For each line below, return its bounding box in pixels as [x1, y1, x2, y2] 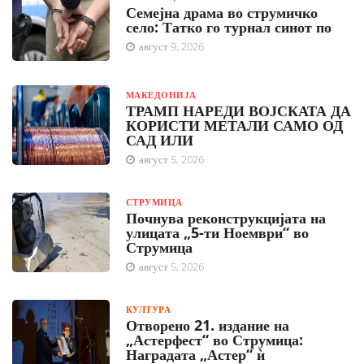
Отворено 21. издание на [126, 315, 289, 336]
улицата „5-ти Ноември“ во [126, 223, 309, 243]
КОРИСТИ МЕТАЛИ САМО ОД [126, 115, 343, 136]
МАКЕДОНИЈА [126, 89, 197, 102]
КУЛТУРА [126, 303, 171, 316]
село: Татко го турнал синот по [126, 17, 331, 37]
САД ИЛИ [126, 130, 193, 150]
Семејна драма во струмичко [126, 2, 318, 23]
